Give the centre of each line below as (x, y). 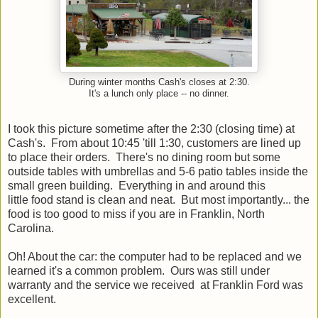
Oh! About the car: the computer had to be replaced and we (155, 256)
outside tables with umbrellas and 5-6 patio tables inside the (158, 171)
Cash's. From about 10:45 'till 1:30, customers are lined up (154, 143)
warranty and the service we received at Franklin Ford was (155, 285)
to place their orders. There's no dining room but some (144, 157)
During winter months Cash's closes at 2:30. (159, 82)
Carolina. (32, 228)
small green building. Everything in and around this (137, 185)
